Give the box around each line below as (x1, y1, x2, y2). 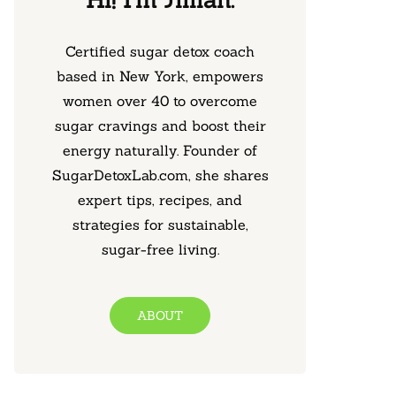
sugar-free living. (101, 240, 219, 258)
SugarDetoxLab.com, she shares (51, 166, 269, 184)
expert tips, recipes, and (78, 191, 242, 209)
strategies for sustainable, (72, 216, 248, 233)
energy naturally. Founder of (63, 141, 257, 159)
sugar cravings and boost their (54, 117, 266, 134)
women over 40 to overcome (63, 92, 257, 110)
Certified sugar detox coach (65, 42, 255, 60)
